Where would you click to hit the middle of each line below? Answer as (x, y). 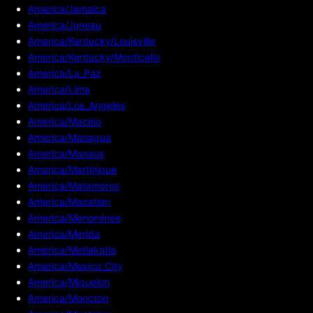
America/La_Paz (65, 73)
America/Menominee (74, 217)
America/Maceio (65, 121)
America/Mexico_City (75, 265)
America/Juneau (65, 24)
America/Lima (59, 89)
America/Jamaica (67, 8)
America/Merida (64, 233)
